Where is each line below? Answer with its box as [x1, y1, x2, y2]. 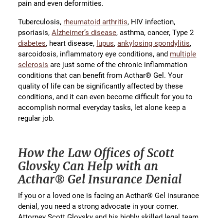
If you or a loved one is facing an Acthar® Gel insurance [18, 190, 200, 200]
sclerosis [18, 59, 49, 70]
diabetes [18, 38, 46, 48]
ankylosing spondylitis [117, 38, 190, 48]
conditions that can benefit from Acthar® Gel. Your [18, 70, 183, 80]
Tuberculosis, [18, 17, 64, 27]
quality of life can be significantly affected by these [18, 81, 183, 91]
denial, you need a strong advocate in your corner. [18, 201, 179, 211]
